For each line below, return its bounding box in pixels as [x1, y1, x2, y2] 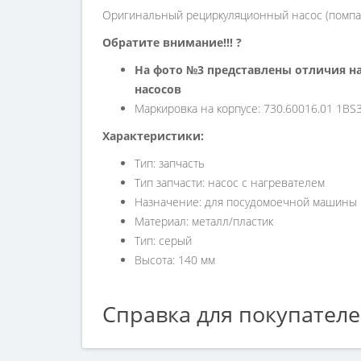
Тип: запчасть [135, 156, 205, 171]
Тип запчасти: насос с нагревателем [135, 175, 325, 190]
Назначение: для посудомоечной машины [135, 194, 357, 210]
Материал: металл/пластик [135, 214, 273, 229]
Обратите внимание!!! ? [102, 35, 242, 50]
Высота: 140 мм [135, 252, 215, 268]
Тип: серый [135, 233, 192, 248]
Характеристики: [102, 128, 204, 143]
